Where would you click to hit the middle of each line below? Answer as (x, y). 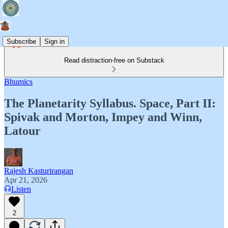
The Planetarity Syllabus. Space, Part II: (110, 103)
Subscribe (21, 41)
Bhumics (18, 82)
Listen (21, 189)
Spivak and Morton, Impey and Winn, (103, 117)
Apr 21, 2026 (26, 180)
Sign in (54, 41)
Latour (22, 131)
